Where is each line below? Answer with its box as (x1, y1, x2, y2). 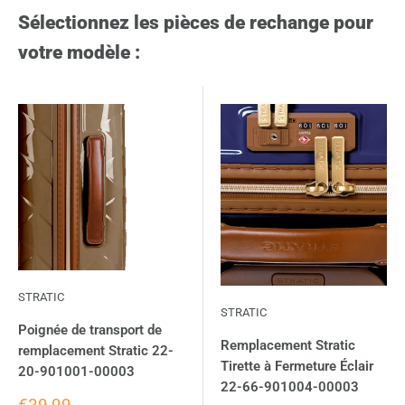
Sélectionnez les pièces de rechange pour (18, 12, 373, 34)
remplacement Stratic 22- (18, 343, 174, 360)
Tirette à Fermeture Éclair (221, 358, 373, 375)
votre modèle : (18, 42, 140, 64)
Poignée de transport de (18, 322, 162, 339)
